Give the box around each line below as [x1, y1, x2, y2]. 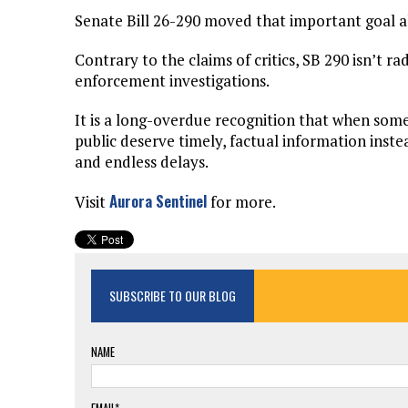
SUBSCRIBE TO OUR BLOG [109, 286, 236, 306]
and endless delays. [75, 151, 209, 173]
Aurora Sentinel [109, 189, 207, 213]
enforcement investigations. [75, 70, 270, 92]
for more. [207, 191, 276, 213]
